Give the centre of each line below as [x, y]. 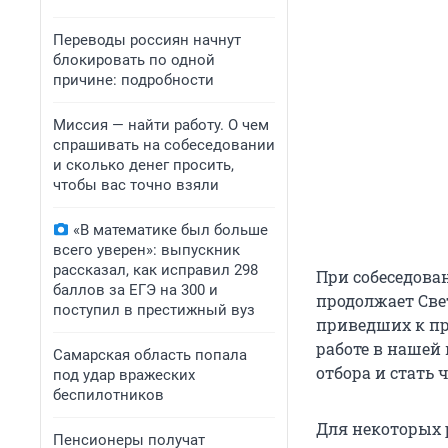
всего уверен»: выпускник [146, 250]
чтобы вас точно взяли [136, 185]
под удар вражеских [124, 375]
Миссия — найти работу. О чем [161, 125]
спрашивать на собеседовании [164, 145]
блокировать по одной [134, 60]
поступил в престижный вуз [154, 310]
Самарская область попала [150, 355]
